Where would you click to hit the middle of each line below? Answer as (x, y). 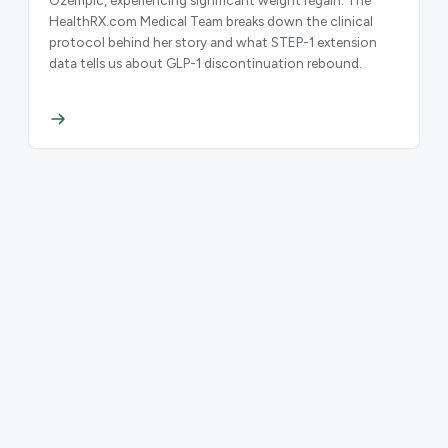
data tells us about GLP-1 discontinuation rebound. (205, 62)
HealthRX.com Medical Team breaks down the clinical (211, 20)
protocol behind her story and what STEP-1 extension (213, 41)
